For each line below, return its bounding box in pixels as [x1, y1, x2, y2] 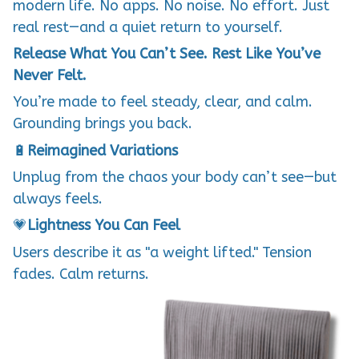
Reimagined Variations [27, 141, 178, 159]
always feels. [13, 190, 103, 208]
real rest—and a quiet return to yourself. [13, 18, 283, 36]
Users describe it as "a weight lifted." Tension [13, 243, 312, 261]
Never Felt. [13, 66, 87, 84]
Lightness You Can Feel [27, 216, 180, 235]
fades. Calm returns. [13, 264, 149, 283]
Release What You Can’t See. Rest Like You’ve [13, 44, 321, 63]
